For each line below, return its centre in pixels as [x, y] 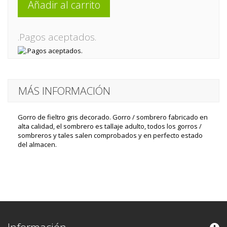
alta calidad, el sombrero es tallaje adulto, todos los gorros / [110, 126]
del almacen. [37, 144]
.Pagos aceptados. [57, 37]
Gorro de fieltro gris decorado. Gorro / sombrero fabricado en [113, 117]
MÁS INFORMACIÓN [64, 91]
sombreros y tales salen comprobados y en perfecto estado [110, 135]
